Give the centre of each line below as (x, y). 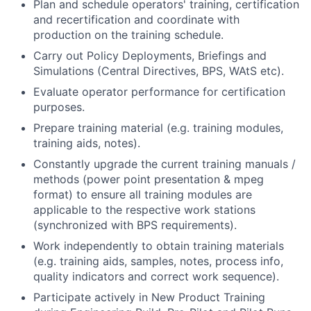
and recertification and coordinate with (136, 19)
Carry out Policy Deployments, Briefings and (150, 55)
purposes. (59, 107)
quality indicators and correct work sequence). (156, 276)
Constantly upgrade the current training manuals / (165, 163)
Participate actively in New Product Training (149, 297)
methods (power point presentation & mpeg (149, 179)
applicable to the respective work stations (144, 209)
